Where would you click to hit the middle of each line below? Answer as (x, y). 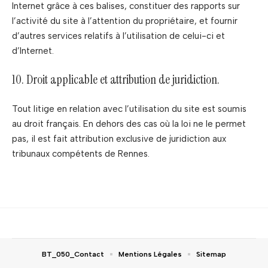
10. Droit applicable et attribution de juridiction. (116, 80)
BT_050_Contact (73, 254)
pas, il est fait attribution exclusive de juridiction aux (119, 138)
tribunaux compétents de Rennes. (81, 153)
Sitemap (211, 254)
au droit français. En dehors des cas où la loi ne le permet (129, 124)
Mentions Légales (150, 254)
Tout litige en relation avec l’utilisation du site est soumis (129, 109)
